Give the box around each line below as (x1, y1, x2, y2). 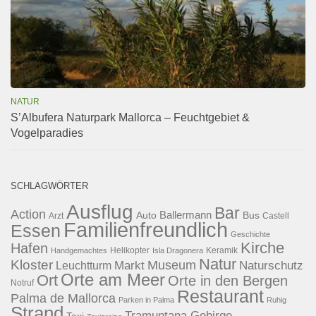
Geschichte (231, 229, 270, 238)
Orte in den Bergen (168, 272, 288, 288)
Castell (262, 210, 289, 221)
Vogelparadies (11, 126, 83, 139)
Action (11, 207, 46, 221)
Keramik (206, 245, 238, 255)
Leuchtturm (56, 259, 111, 272)
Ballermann (159, 208, 212, 221)
